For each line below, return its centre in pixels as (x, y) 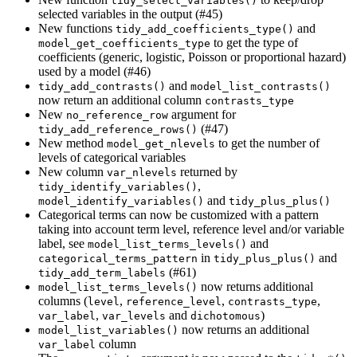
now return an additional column (122, 100)
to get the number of (267, 143)
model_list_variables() (108, 331)
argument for (202, 115)
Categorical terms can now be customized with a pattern (178, 215)
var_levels (134, 316)
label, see (63, 244)
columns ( (63, 301)
